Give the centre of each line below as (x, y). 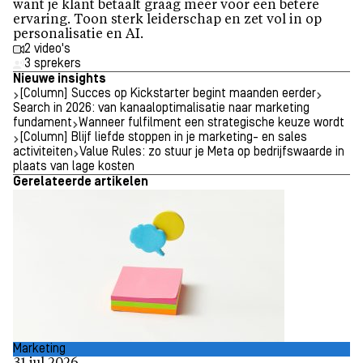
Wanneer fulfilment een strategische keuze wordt (211, 124)
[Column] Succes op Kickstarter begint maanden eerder (168, 94)
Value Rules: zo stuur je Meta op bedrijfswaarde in (212, 153)
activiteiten (43, 153)
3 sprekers (53, 64)
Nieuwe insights (60, 80)
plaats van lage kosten (74, 167)
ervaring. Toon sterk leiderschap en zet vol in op (167, 21)
